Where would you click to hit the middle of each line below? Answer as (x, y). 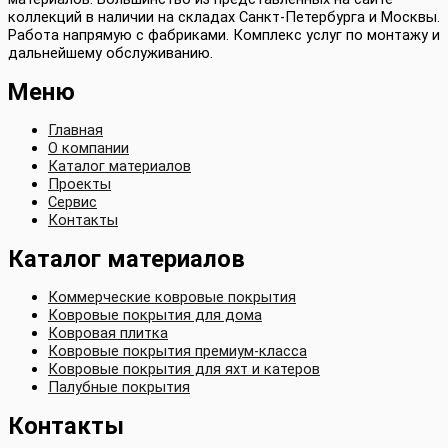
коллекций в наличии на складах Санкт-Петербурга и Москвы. (224, 17)
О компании (88, 148)
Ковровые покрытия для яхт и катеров (184, 369)
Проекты (79, 184)
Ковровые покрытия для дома (155, 315)
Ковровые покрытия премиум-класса (177, 351)
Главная (75, 130)
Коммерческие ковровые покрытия (172, 297)
